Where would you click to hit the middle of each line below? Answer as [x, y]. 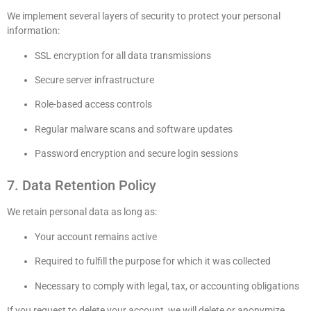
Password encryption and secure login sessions [136, 154]
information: [33, 31]
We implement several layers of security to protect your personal [144, 16]
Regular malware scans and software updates [134, 129]
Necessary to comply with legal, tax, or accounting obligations [167, 286]
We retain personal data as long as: [82, 212]
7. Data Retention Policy [82, 186]
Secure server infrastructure [94, 79]
